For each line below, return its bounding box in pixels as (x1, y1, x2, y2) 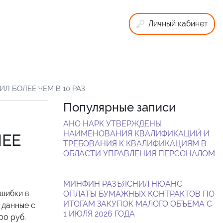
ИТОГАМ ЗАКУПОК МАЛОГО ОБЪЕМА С (63, 199, 212, 209)
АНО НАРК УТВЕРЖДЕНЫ (63, 118, 162, 128)
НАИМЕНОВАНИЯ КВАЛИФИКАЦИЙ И (63, 128, 210, 138)
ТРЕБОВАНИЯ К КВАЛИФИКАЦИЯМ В (63, 138, 207, 148)
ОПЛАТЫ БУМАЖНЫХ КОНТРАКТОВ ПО (63, 189, 215, 199)
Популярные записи (63, 100, 176, 114)
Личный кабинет (148, 19, 208, 28)
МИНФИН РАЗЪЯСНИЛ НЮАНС (63, 179, 182, 189)
